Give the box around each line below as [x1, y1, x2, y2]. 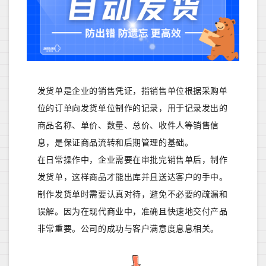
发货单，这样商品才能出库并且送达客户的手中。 [37, 172, 228, 182]
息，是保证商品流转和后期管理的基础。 [37, 137, 194, 148]
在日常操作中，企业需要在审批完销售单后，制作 [37, 154, 228, 165]
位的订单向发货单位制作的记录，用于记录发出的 [37, 103, 228, 113]
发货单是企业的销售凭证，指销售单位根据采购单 [37, 85, 228, 96]
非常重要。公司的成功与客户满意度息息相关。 [37, 223, 220, 234]
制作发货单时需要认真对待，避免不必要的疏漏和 [37, 189, 228, 199]
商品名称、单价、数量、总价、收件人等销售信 [37, 120, 220, 131]
